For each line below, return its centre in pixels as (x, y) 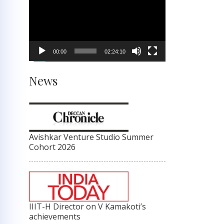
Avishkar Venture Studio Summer (91, 137)
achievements (55, 216)
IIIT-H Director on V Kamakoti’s (87, 206)
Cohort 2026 (52, 147)
